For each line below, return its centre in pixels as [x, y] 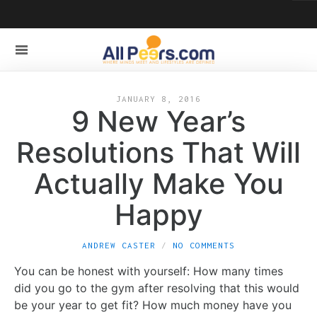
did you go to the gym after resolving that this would [157, 288]
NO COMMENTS [204, 245]
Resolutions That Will [158, 152]
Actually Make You [158, 184]
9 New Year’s [158, 121]
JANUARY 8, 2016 [158, 99]
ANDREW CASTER [119, 245]
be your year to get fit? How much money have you [153, 305]
